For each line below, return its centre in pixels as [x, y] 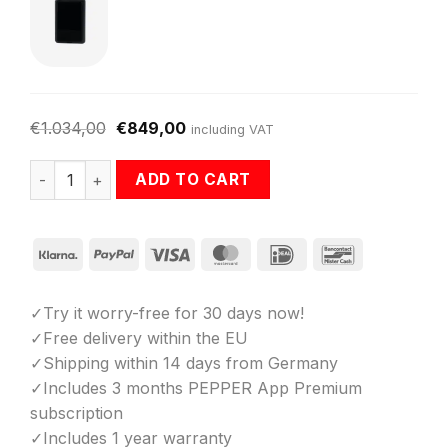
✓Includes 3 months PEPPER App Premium [196, 388]
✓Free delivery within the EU [139, 338]
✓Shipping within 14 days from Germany [184, 363]
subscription [76, 413]
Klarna [102, 252]
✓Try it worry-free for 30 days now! [167, 313]
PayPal [159, 252]
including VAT [232, 130]
